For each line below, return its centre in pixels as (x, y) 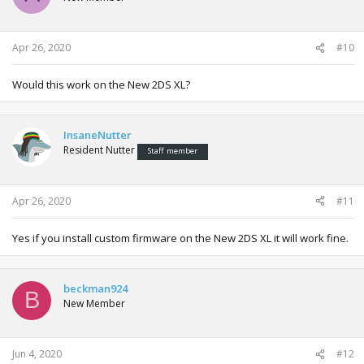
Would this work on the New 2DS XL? (101, 85)
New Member (94, 303)
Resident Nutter (99, 150)
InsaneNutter (97, 135)
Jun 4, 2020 (37, 354)
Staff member (173, 151)
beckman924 (95, 288)
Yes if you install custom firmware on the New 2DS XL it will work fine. (180, 238)
